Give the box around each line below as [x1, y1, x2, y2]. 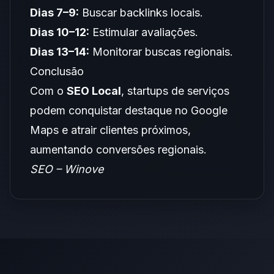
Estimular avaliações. [89, 26, 198, 39]
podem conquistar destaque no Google [30, 104, 228, 117]
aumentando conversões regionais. [30, 143, 207, 156]
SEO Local [67, 84, 121, 97]
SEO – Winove [30, 163, 103, 176]
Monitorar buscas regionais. [89, 45, 233, 58]
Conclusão [30, 65, 84, 78]
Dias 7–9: [30, 6, 79, 19]
